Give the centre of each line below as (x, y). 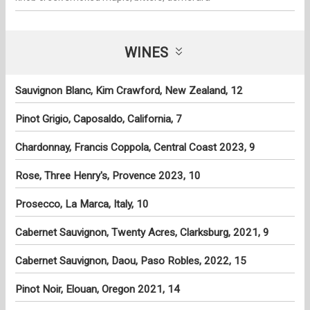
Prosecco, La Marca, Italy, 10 (82, 204)
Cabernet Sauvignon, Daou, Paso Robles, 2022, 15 (131, 261)
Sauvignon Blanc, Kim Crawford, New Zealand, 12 (129, 91)
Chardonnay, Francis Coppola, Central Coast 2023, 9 (135, 148)
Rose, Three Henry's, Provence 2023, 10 (108, 176)
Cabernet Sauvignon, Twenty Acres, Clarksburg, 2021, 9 (142, 233)
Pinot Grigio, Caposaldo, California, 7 (99, 119)
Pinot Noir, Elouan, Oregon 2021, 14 (98, 290)
